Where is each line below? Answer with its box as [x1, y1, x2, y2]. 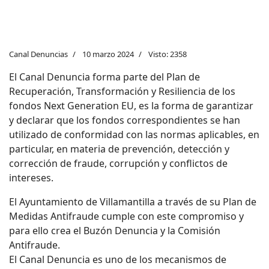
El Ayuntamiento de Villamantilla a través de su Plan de [9, 195, 256, 208]
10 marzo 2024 [82, 49, 134, 59]
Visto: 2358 [148, 49, 187, 59]
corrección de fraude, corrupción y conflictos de [9, 157, 228, 170]
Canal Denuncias [9, 49, 68, 59]
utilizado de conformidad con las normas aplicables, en [9, 128, 259, 141]
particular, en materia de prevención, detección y [9, 142, 229, 156]
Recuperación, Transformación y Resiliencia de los [9, 85, 235, 98]
